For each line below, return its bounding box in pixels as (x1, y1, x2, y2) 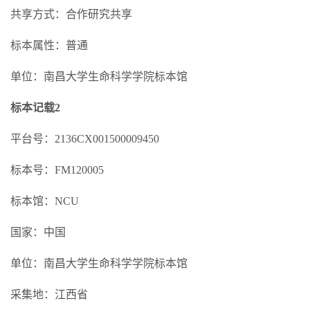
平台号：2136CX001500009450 (10, 133, 159, 145)
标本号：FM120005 (10, 164, 104, 176)
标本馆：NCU (10, 195, 79, 207)
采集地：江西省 (10, 289, 88, 300)
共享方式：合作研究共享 (10, 8, 132, 20)
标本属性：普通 (10, 39, 88, 51)
